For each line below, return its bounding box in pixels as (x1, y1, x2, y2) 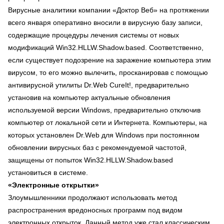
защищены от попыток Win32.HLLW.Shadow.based (8, 156, 173, 164)
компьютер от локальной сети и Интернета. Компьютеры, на (8, 118, 207, 126)
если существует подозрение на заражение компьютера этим (8, 56, 211, 64)
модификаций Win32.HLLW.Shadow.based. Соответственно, (8, 43, 203, 51)
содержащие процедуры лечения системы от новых (8, 31, 179, 39)
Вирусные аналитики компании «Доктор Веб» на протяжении (8, 6, 209, 14)
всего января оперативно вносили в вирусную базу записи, (8, 18, 202, 26)
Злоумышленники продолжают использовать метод (8, 193, 177, 201)
